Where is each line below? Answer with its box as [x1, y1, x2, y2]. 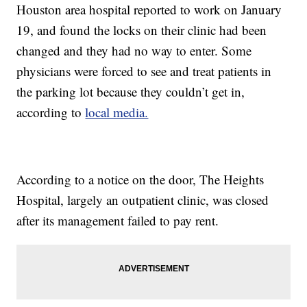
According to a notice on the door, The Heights [16, 171, 265, 188]
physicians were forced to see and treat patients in [16, 62, 272, 80]
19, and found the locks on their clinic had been [16, 21, 267, 39]
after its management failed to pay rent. [16, 212, 219, 230]
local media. [85, 103, 149, 121]
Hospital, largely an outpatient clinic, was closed [16, 191, 269, 209]
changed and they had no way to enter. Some [16, 42, 252, 60]
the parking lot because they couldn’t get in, [16, 83, 245, 101]
